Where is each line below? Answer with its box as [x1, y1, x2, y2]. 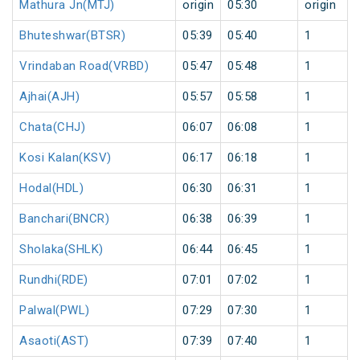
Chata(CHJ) [19, 120, 85, 135]
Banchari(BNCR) [19, 211, 109, 227]
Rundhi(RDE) [19, 272, 88, 288]
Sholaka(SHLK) [19, 242, 104, 257]
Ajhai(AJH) [19, 89, 80, 104]
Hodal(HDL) [19, 181, 84, 196]
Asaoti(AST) [19, 333, 89, 349]
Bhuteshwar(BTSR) [19, 28, 125, 43]
